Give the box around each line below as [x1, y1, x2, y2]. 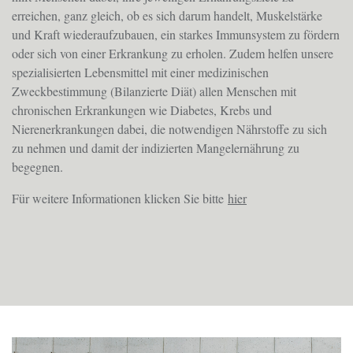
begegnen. [12, 158, 63, 175]
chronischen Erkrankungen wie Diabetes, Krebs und [12, 101, 272, 118]
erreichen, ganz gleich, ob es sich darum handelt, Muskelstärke [12, 6, 322, 24]
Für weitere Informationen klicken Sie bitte [12, 189, 228, 206]
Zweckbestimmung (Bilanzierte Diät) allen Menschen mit [12, 82, 296, 99]
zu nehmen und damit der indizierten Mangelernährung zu [12, 139, 299, 156]
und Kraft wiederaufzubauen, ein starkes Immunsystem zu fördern [12, 25, 340, 43]
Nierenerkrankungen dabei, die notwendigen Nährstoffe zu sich [12, 120, 327, 137]
